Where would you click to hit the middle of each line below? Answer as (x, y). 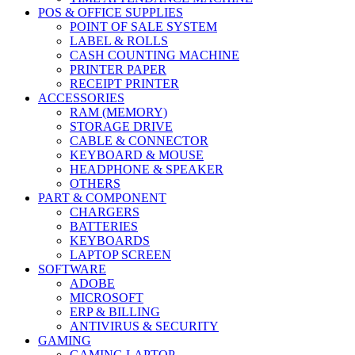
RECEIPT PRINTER (124, 83)
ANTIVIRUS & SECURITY (144, 326)
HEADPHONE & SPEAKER (147, 169)
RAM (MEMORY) (118, 112)
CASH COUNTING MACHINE (155, 55)
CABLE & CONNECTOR (139, 140)
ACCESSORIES (81, 97)
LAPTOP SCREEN (120, 254)
